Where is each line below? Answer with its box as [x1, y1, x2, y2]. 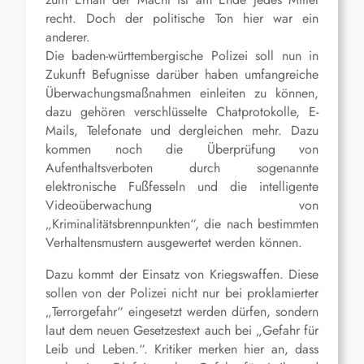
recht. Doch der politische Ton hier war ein [45, 9, 318, 28]
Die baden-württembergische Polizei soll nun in [45, 46, 318, 66]
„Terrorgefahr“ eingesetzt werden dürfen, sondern [45, 302, 318, 322]
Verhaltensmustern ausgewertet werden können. [45, 233, 302, 253]
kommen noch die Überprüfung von [45, 140, 318, 159]
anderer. [45, 28, 90, 47]
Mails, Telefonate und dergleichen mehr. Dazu [45, 121, 318, 141]
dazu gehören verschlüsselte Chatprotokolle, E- [45, 102, 318, 122]
